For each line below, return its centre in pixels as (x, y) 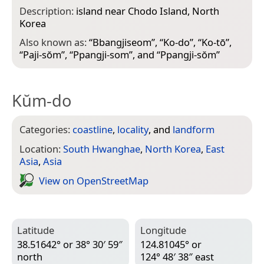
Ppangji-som (101, 55)
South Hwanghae (102, 148)
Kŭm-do (42, 101)
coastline (93, 130)
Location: (41, 148)
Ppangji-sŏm (188, 55)
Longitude (163, 230)
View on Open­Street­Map (94, 180)
